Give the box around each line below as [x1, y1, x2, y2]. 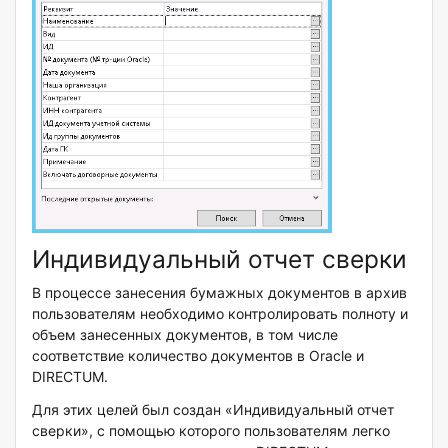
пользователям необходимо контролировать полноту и [32, 305, 408, 323]
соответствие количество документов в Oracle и [32, 347, 364, 365]
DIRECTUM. [32, 368, 108, 386]
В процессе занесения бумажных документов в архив [32, 284, 407, 302]
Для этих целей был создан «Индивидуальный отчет [32, 401, 394, 419]
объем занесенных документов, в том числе [32, 326, 338, 344]
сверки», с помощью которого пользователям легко [32, 422, 390, 440]
